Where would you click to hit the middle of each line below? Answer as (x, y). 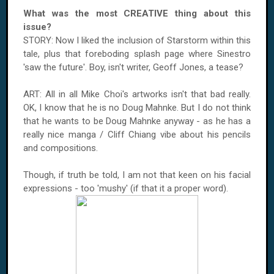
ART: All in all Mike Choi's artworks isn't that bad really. (137, 94)
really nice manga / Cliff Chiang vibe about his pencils (137, 135)
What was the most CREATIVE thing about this (137, 13)
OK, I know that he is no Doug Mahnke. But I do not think (137, 108)
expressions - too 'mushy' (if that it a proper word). (126, 188)
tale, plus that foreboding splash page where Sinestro (137, 54)
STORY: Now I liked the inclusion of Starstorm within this (137, 40)
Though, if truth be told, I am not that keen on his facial (137, 175)
